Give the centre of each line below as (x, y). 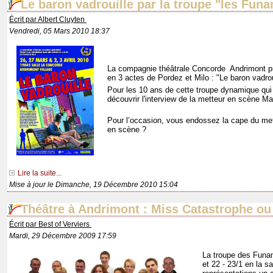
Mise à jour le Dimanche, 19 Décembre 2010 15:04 (94, 185)
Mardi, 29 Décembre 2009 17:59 (63, 236)
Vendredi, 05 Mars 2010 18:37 (59, 31)
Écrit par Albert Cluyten (48, 20)
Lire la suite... (40, 173)
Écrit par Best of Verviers (50, 225)
